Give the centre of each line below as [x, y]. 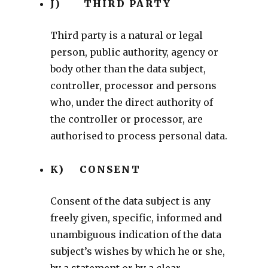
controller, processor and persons [133, 85]
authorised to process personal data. [138, 135]
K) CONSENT [95, 169]
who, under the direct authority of [131, 102]
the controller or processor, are [126, 119]
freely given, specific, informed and [136, 217]
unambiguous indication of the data [135, 234]
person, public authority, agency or [134, 52]
